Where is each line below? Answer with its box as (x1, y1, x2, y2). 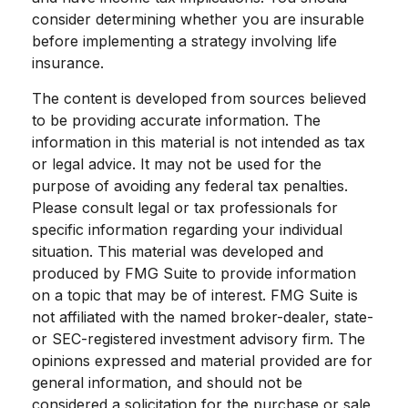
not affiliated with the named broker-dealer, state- (32, 307, 373, 326)
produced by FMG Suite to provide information (32, 263, 356, 282)
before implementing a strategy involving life (32, 31, 337, 50)
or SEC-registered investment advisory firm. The (32, 329, 365, 348)
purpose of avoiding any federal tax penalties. (32, 176, 348, 195)
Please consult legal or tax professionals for (32, 198, 338, 217)
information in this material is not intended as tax (32, 132, 365, 151)
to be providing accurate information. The (32, 110, 321, 129)
